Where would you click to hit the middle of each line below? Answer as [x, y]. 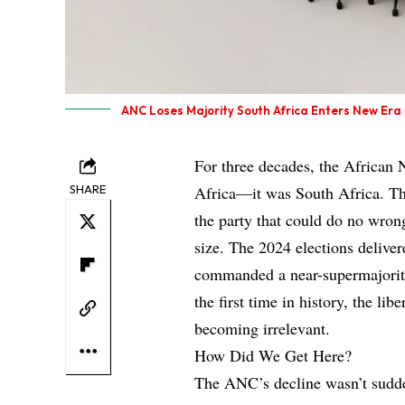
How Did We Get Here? [276, 355]
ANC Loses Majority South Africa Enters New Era [261, 110]
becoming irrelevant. [265, 328]
